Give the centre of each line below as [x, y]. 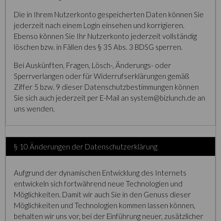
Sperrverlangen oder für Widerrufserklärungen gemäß [102, 76]
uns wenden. [34, 109]
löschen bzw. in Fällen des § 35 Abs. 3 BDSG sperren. [98, 47]
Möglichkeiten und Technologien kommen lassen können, [105, 205]
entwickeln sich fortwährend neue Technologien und [98, 184]
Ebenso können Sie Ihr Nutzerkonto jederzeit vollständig [105, 36]
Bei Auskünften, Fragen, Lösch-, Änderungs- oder [92, 65]
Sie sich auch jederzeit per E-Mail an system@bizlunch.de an [110, 98]
